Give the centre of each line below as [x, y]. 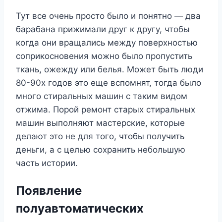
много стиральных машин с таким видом [102, 96]
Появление [49, 190]
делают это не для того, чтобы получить [100, 136]
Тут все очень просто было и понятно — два [108, 16]
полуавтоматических [80, 208]
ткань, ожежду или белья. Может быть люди [110, 69]
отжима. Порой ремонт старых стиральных [106, 109]
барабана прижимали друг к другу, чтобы [103, 29]
